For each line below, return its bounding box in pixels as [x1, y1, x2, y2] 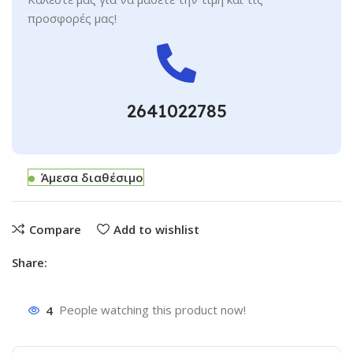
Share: [12, 255, 48, 271]
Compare [28, 221, 81, 237]
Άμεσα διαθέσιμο [41, 169, 144, 186]
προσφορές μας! [28, 10, 117, 27]
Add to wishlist [113, 221, 199, 237]
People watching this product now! [59, 302, 247, 318]
